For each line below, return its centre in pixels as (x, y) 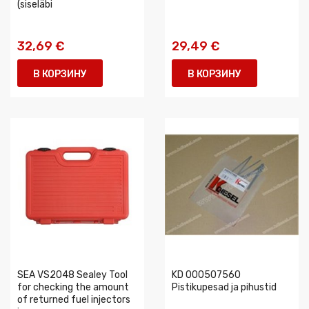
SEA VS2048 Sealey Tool (72, 275)
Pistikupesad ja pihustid (224, 287)
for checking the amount (73, 287)
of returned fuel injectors (74, 300)
